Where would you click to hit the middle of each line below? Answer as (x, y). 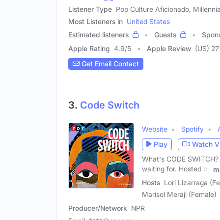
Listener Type (90, 9)
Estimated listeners (98, 34)
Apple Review (169, 48)
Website (155, 129)
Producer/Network (98, 208)
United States (148, 21)
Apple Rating (89, 48)
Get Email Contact (109, 64)
